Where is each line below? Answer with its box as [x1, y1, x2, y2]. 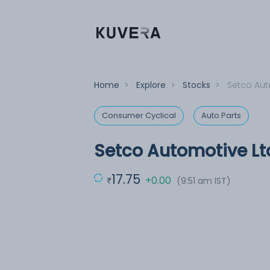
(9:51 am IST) [177, 175, 231, 187]
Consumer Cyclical [102, 110, 176, 121]
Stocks [183, 79, 210, 91]
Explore [136, 79, 166, 91]
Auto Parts [201, 110, 241, 121]
